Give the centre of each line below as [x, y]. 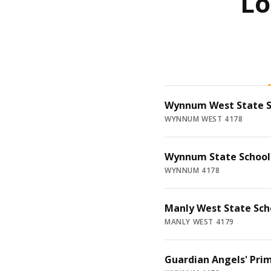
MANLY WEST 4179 [199, 222]
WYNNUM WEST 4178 [204, 119]
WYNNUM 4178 [192, 171]
